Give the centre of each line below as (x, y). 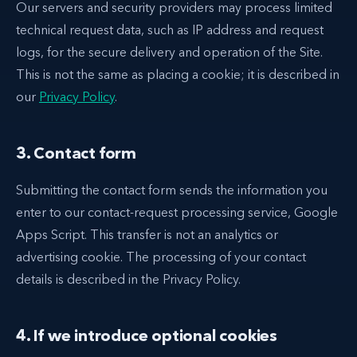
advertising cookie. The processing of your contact (161, 256)
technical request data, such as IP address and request (170, 29)
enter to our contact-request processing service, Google (177, 212)
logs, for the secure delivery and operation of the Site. (169, 51)
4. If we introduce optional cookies (147, 335)
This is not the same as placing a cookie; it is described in (178, 74)
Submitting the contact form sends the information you (172, 189)
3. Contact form (76, 153)
